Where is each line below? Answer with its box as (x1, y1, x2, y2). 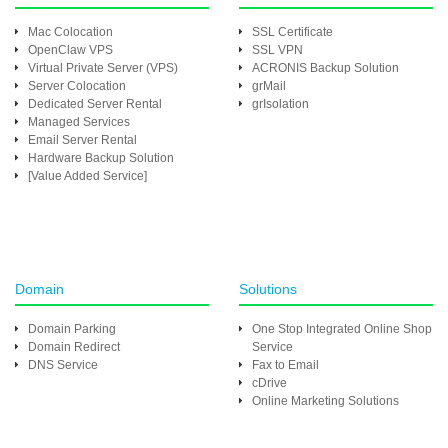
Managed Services (28, 115, 130, 129)
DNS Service (28, 358, 98, 372)
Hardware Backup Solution (28, 151, 174, 165)
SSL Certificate (252, 25, 333, 39)
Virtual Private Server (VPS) (28, 61, 178, 75)
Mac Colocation (28, 25, 113, 39)
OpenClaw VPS (28, 43, 113, 57)
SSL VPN (252, 43, 303, 57)
